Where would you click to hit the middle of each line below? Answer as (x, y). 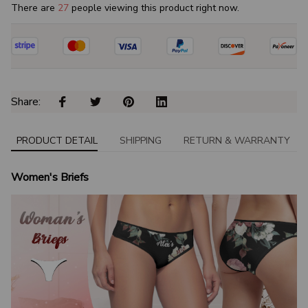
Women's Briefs (50, 178)
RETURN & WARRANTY (237, 140)
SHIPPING (141, 140)
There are (34, 8)
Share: (27, 102)
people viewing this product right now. (154, 8)
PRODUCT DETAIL (57, 140)
